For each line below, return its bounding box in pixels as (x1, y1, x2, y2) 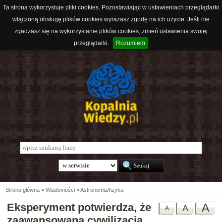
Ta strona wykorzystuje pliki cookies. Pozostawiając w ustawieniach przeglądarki (3, 4, 219, 11)
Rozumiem (116, 40, 145, 47)
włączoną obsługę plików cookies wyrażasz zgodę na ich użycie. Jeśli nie (12, 16, 210, 23)
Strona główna (5, 187, 40, 193)
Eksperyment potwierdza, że (7, 201, 151, 214)
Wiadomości (46, 187, 75, 193)
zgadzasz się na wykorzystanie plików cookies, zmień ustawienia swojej (14, 28, 208, 35)
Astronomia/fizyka (80, 187, 123, 193)
